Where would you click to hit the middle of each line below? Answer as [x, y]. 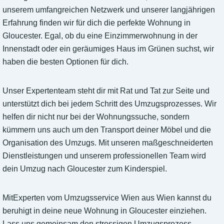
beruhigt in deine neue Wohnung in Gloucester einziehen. [104, 211]
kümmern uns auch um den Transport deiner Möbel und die [107, 130]
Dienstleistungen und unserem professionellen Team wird [104, 156]
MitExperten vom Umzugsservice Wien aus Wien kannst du [107, 198]
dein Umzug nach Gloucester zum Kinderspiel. [85, 169]
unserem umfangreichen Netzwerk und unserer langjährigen [109, 10]
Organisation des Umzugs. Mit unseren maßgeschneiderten [108, 143]
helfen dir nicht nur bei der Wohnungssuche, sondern [96, 117]
